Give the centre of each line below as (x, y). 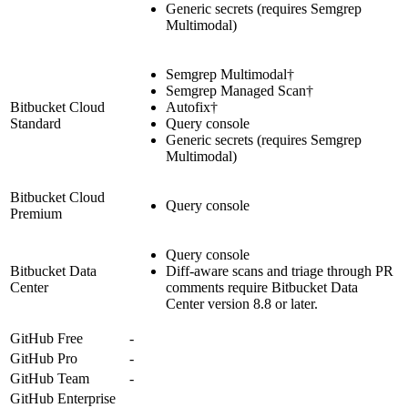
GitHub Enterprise (63, 398)
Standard (36, 123)
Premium (36, 213)
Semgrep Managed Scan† (240, 90)
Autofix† (192, 107)
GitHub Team (50, 378)
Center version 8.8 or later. (242, 303)
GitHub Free (46, 338)
